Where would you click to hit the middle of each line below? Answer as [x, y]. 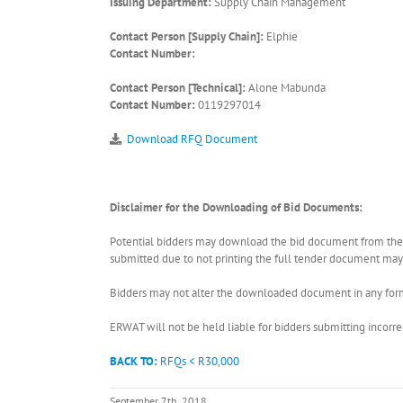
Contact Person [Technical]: [178, 88]
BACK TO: [134, 361]
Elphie [281, 36]
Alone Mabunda [286, 88]
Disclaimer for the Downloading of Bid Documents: [236, 207]
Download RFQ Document [192, 139]
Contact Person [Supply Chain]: [187, 36]
